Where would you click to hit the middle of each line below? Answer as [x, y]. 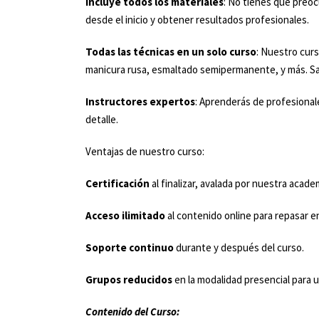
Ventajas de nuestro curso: [145, 151]
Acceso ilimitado [125, 215]
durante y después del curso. [239, 247]
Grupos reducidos [129, 279]
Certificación [117, 183]
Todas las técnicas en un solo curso [171, 52]
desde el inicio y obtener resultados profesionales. [197, 20]
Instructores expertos [140, 101]
